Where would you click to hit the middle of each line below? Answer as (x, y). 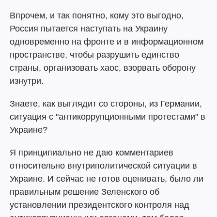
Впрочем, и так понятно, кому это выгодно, (97, 15)
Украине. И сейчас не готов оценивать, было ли (107, 179)
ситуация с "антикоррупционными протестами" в (108, 117)
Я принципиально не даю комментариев (92, 153)
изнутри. (27, 81)
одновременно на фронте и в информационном (107, 42)
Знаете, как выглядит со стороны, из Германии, (106, 104)
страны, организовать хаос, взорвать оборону (103, 68)
